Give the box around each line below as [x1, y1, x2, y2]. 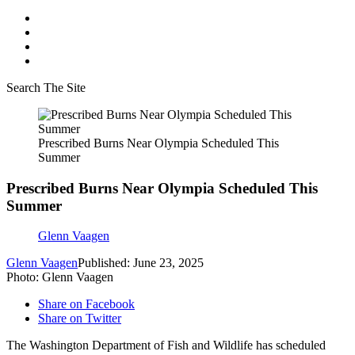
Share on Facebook [38, 297, 135, 311]
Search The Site [6, 81, 86, 94]
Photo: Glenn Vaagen [6, 270, 113, 284]
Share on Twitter [38, 311, 121, 326]
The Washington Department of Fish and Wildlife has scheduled [6, 338, 326, 353]
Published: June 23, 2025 [78, 256, 204, 270]
